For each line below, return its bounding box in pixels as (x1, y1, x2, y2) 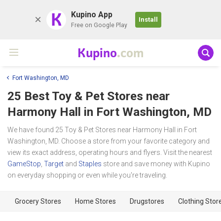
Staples (78, 159, 102, 168)
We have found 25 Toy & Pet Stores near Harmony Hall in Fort (7, 125, 197, 134)
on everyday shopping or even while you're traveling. (7, 171, 167, 179)
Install (139, 16, 158, 23)
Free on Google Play (71, 22, 127, 29)
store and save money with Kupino (102, 159, 210, 168)
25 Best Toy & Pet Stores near (7, 88, 170, 103)
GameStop (7, 159, 41, 168)
